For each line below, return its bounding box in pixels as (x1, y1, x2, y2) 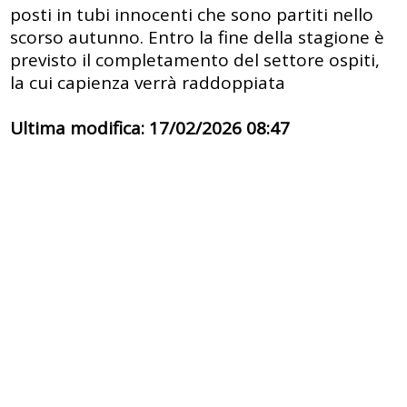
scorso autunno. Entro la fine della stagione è (10, 25, 384, 49)
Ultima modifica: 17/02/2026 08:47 (10, 116, 290, 140)
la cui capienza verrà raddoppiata (10, 71, 285, 94)
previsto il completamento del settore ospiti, (10, 48, 380, 72)
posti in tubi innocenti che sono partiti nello (10, 3, 373, 26)
